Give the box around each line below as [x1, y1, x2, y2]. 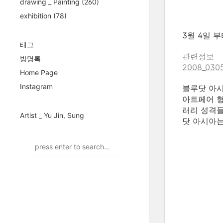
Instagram [20, 82, 53, 91]
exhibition [20, 11, 53, 20]
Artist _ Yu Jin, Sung [20, 111, 84, 119]
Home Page [20, 68, 58, 77]
